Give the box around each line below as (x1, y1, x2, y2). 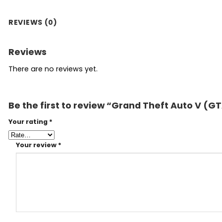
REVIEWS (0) (8, 17, 57, 28)
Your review (16, 140, 58, 149)
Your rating (8, 117, 49, 126)
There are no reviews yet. (8, 64, 98, 74)
